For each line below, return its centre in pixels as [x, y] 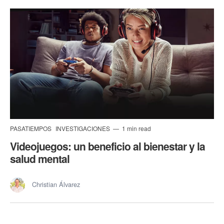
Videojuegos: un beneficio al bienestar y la [107, 146]
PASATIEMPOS [31, 128]
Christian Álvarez [56, 184]
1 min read [136, 128]
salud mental [40, 158]
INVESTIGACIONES [83, 128]
